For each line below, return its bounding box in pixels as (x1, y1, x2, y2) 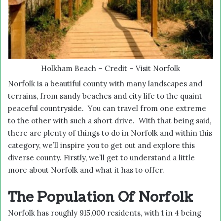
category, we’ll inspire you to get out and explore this (8, 140, 195, 150)
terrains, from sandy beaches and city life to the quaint (8, 91, 202, 101)
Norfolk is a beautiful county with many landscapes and (8, 78, 202, 88)
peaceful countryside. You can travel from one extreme (8, 103, 206, 113)
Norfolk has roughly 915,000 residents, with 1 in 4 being (8, 208, 201, 218)
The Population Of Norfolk (8, 187, 193, 207)
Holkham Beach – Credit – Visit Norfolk (41, 63, 180, 73)
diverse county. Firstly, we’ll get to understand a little (8, 152, 195, 162)
